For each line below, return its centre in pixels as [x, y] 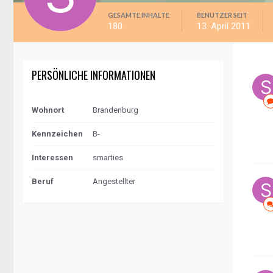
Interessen [52, 158]
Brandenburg [115, 110]
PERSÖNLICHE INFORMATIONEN [94, 75]
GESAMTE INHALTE [139, 15]
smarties [108, 158]
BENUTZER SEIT [222, 15]
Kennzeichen [57, 134]
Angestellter [114, 181]
